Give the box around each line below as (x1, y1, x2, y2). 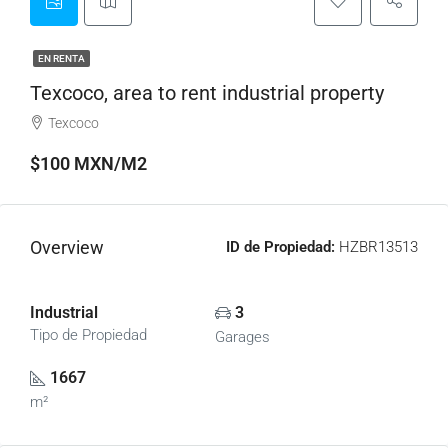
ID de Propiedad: (226, 238, 335, 256)
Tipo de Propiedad (30, 326, 147, 344)
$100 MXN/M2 (30, 153, 147, 174)
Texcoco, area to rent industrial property (30, 81, 384, 105)
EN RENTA (38, 53, 85, 64)
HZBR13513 (335, 238, 418, 256)
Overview (30, 237, 104, 258)
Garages (214, 328, 270, 346)
